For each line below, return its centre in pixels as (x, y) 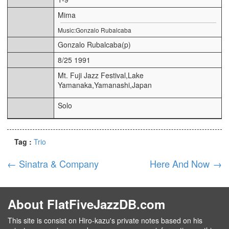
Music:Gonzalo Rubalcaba (95, 30)
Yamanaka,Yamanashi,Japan (105, 85)
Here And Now (180, 163)
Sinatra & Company (59, 163)
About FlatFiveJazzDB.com (86, 204)
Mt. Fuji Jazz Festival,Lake (101, 75)
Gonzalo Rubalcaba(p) (94, 44)
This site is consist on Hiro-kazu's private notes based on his (105, 220)
